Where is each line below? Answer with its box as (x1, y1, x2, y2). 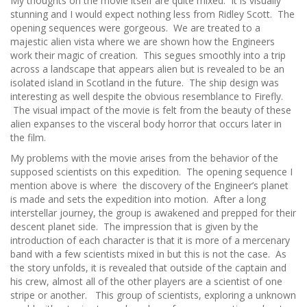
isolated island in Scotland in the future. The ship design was (10, 76, 279, 89)
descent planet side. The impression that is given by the (10, 220, 258, 233)
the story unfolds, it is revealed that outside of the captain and (10, 261, 286, 274)
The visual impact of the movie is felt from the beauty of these (10, 103, 291, 116)
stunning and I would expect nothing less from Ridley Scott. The (10, 8, 295, 21)
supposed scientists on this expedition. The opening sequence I (10, 165, 293, 178)
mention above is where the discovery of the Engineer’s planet (10, 179, 288, 192)
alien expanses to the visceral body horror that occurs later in (10, 117, 282, 130)
